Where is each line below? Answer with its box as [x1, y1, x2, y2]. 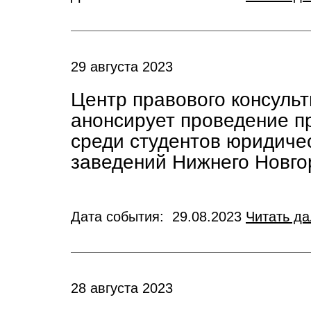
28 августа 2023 [71, 280, 173, 296]
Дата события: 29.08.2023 [71, 209, 246, 224]
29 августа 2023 [71, 59, 173, 74]
